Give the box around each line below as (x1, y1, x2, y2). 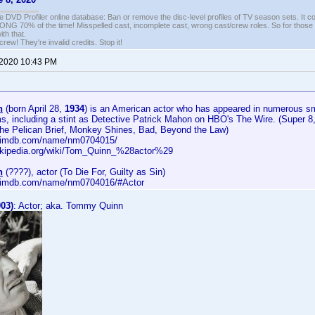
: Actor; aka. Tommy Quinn (13, 200, 123, 211)
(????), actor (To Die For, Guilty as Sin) (3, 167, 165, 177)
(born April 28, (3, 103, 65, 114)
